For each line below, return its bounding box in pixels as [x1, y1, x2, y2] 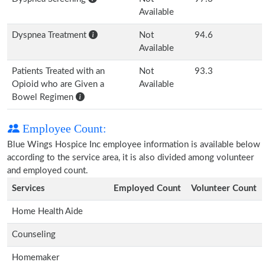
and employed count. [7, 166, 88, 175]
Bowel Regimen [12, 93, 76, 102]
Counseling [12, 230, 56, 239]
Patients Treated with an [12, 67, 105, 76]
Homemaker [12, 253, 59, 262]
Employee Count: [20, 122, 106, 135]
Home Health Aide [12, 207, 83, 216]
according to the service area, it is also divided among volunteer [7, 153, 254, 162]
